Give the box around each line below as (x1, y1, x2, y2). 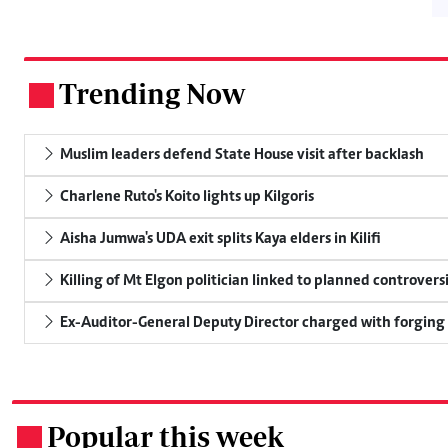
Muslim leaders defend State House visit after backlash (57, 146, 424, 163)
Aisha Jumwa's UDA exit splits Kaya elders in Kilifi (57, 230, 381, 247)
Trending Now (59, 76, 245, 110)
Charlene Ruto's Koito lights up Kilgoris (57, 188, 314, 205)
